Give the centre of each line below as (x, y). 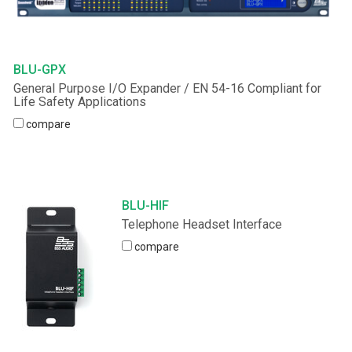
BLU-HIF (146, 205)
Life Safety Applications (80, 101)
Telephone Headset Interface (202, 224)
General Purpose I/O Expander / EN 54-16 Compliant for (167, 88)
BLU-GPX (40, 69)
